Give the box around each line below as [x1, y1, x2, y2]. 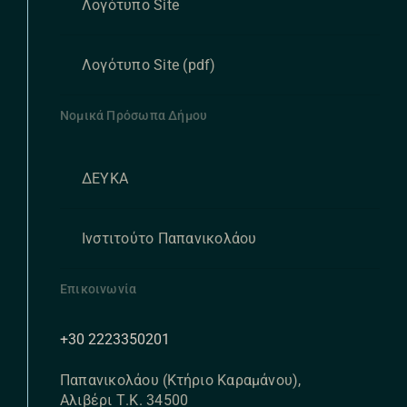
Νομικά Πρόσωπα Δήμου [59, 107, 208, 123]
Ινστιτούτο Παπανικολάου [81, 229, 257, 247]
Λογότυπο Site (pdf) [81, 55, 216, 74]
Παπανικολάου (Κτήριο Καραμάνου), [59, 371, 302, 389]
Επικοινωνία [59, 281, 137, 296]
